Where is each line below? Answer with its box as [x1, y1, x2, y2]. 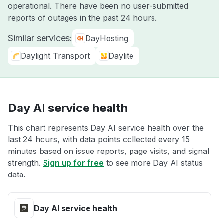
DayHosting [85, 33, 128, 43]
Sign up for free [43, 158, 104, 168]
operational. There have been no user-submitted [8, 1, 188, 11]
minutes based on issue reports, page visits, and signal [8, 146, 209, 156]
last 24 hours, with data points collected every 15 [8, 134, 190, 144]
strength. [8, 158, 43, 168]
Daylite [109, 51, 133, 61]
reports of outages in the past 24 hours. [8, 13, 157, 22]
